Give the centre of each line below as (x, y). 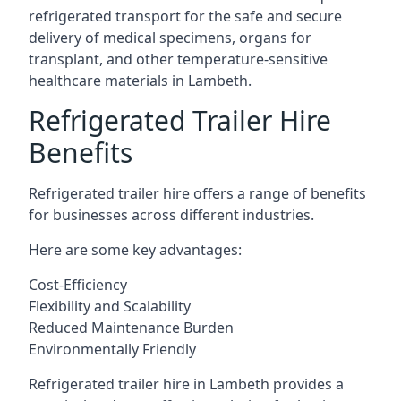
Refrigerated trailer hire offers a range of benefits (197, 193)
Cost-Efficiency (78, 285)
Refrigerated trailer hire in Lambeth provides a (186, 384)
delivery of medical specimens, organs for (170, 38)
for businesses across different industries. (171, 215)
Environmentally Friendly (112, 349)
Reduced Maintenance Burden (131, 328)
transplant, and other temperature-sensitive (178, 59)
